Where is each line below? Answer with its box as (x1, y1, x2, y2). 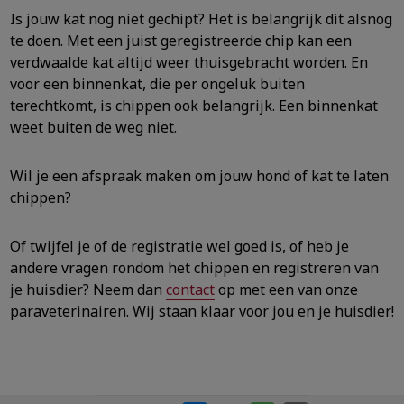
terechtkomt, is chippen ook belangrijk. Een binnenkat (10, 95, 378, 115)
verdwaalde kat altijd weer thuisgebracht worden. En (10, 51, 368, 72)
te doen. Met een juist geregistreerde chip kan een (10, 30, 352, 50)
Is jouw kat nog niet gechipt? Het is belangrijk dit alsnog (10, 8, 392, 29)
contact (166, 279, 215, 299)
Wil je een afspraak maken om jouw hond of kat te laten (10, 165, 389, 186)
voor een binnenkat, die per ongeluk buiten (10, 73, 305, 94)
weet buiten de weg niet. (10, 116, 177, 137)
